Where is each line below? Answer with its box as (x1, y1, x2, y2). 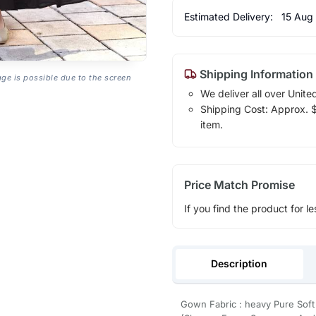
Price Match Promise (183, 177, 295, 192)
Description (211, 257, 268, 269)
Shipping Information (196, 66, 313, 81)
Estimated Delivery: (183, 10, 276, 23)
